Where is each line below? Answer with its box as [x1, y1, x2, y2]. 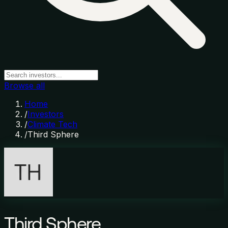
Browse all [4, 80, 45, 91]
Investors [27, 109, 64, 119]
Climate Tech [27, 119, 77, 129]
